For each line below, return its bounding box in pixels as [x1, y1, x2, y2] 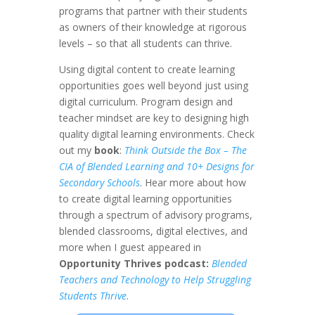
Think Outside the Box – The [124, 143, 247, 157]
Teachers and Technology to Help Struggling [59, 272, 251, 286]
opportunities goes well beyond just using [59, 78, 248, 92]
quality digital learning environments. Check [59, 127, 255, 141]
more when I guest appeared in [59, 240, 201, 254]
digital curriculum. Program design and [59, 94, 233, 108]
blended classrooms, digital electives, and [59, 224, 247, 238]
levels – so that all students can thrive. [59, 36, 238, 50]
